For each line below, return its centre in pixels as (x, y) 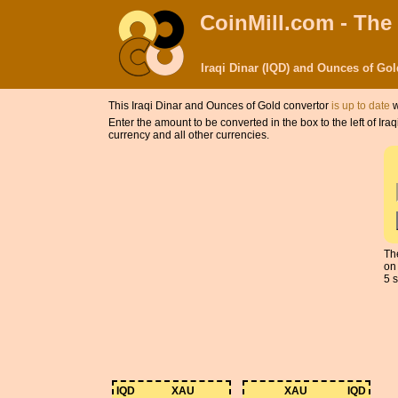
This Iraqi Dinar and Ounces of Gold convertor (220, 106)
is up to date (361, 106)
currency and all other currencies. (189, 135)
